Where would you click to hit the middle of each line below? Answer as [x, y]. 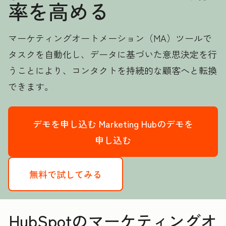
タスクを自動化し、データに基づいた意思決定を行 [112, 54]
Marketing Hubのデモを [146, 124]
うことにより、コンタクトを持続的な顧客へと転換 [112, 70]
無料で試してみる [66, 174]
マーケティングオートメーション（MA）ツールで [110, 38]
